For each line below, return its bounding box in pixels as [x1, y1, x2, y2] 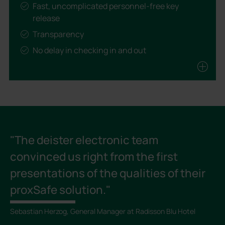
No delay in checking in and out [32, 45, 146, 56]
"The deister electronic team [10, 132, 159, 148]
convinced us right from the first [10, 149, 178, 165]
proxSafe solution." [10, 182, 111, 198]
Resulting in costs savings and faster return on [32, 77, 203, 88]
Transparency [32, 29, 84, 40]
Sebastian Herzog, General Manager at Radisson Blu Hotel [10, 206, 196, 216]
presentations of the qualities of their [10, 165, 206, 181]
